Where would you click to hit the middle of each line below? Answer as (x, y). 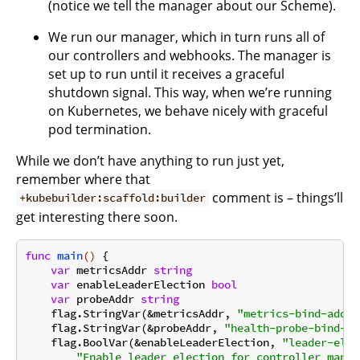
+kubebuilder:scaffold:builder (113, 198)
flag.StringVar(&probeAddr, (125, 328)
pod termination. (100, 129)
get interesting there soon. (97, 217)
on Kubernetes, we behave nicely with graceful (188, 110)
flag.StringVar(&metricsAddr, (131, 314)
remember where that (83, 179)
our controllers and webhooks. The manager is (190, 55)
